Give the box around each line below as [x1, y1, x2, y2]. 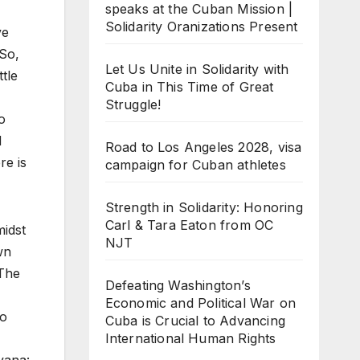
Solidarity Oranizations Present [104, 18, 298, 35]
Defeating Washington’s [104, 276, 251, 293]
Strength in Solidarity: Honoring [104, 198, 303, 215]
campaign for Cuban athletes [104, 156, 286, 173]
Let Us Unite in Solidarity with [104, 60, 289, 77]
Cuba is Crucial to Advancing [104, 312, 286, 329]
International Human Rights [104, 329, 276, 346]
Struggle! [104, 96, 162, 112]
